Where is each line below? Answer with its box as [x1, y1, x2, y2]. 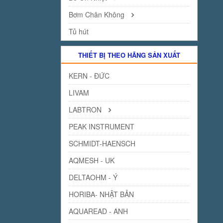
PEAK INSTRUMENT [69, 121, 134, 131]
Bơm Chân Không [69, 9, 126, 19]
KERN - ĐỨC [69, 71, 110, 81]
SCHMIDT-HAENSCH [69, 138, 135, 148]
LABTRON [69, 105, 104, 114]
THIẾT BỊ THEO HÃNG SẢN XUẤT [78, 50, 180, 60]
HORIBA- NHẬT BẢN [69, 189, 134, 199]
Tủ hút [69, 26, 89, 36]
